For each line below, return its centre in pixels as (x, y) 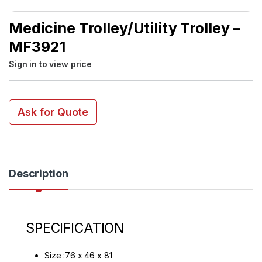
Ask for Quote (53, 112)
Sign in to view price (51, 64)
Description (39, 174)
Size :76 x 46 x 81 (78, 256)
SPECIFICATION (75, 228)
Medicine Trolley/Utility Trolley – (125, 28)
